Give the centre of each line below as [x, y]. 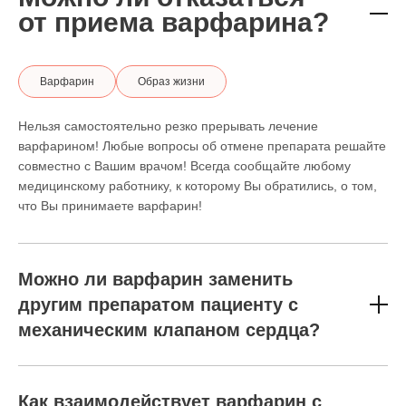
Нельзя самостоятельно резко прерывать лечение [168, 126]
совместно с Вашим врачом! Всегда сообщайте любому [184, 166]
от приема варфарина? [174, 22]
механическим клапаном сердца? [169, 330]
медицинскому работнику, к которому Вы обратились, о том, [198, 186]
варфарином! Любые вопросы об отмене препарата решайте [202, 146]
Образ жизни [171, 82]
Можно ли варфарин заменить [155, 279]
